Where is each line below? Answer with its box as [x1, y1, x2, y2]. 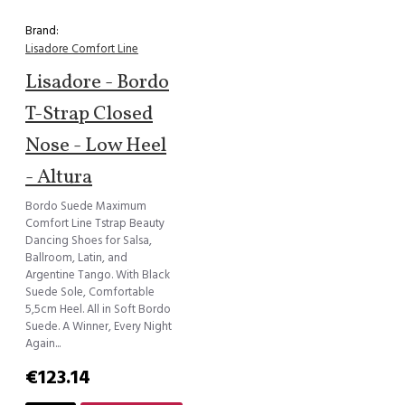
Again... [25, 335, 61, 353]
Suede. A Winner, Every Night [25, 318, 172, 335]
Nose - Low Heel [25, 132, 166, 161]
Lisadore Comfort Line [25, 41, 138, 58]
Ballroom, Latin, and [25, 250, 127, 267]
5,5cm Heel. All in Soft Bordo [25, 301, 171, 318]
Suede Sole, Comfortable [25, 284, 155, 301]
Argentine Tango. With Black [25, 267, 170, 284]
